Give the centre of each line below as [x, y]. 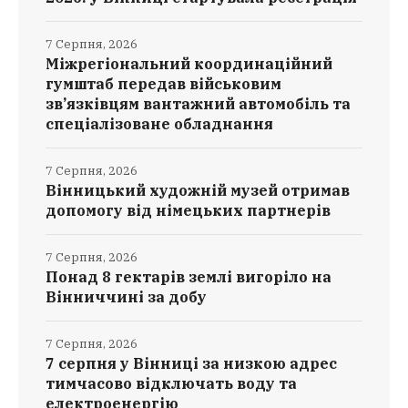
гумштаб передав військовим [163, 84]
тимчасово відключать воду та [171, 384]
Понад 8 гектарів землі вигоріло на [189, 277]
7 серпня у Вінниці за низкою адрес [191, 364]
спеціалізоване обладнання [159, 124]
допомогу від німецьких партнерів [188, 211]
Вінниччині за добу [126, 297]
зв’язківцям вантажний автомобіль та [198, 104]
